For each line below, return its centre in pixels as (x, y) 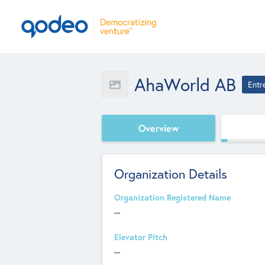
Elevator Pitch (141, 237)
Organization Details (171, 174)
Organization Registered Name (172, 198)
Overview (159, 128)
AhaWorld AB (185, 84)
